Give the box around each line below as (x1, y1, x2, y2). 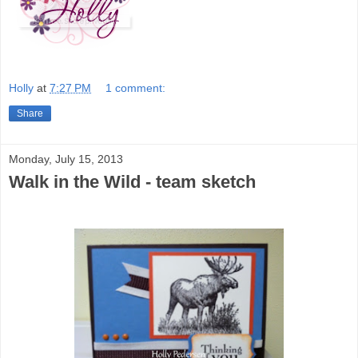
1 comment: (105, 82, 166, 95)
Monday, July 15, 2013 (9, 153, 123, 166)
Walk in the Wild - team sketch (9, 172, 256, 193)
